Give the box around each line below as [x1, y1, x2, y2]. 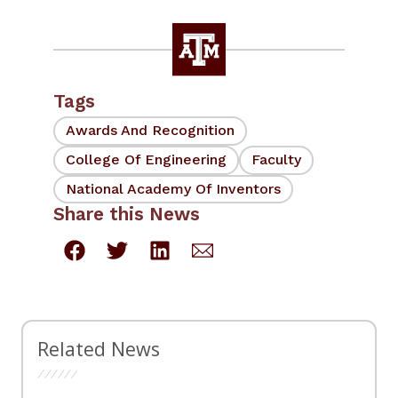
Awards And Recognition [66, 122, 235, 139]
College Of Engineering [66, 151, 227, 169]
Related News [37, 336, 160, 362]
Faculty [251, 151, 301, 169]
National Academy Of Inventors [66, 179, 281, 197]
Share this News [53, 203, 200, 226]
